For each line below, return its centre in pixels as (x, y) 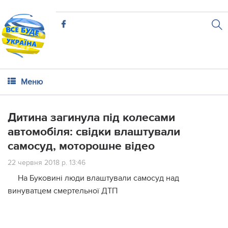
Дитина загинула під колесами (91, 118)
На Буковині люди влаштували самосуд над (98, 178)
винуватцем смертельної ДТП (63, 191)
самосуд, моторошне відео (81, 146)
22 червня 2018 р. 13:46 (47, 163)
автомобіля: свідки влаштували (94, 132)
